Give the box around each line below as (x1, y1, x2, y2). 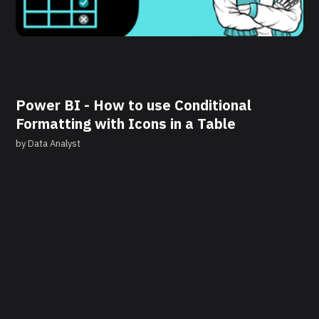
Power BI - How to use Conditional (16, 95, 252, 115)
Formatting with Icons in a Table (16, 114, 236, 134)
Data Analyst (28, 137, 81, 150)
